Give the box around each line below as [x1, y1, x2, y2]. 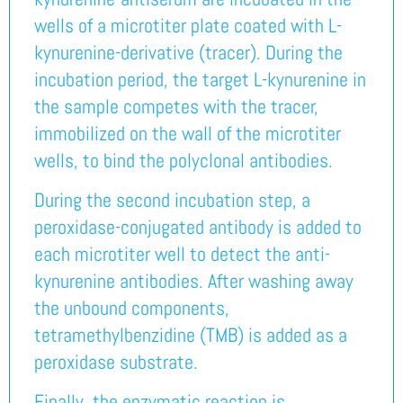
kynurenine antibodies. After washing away [33, 267, 354, 293]
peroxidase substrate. [33, 348, 198, 374]
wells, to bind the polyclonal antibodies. [33, 147, 333, 173]
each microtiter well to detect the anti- [33, 240, 330, 266]
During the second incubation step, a [33, 186, 310, 212]
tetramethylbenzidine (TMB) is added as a [33, 321, 347, 347]
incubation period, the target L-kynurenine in [33, 66, 366, 92]
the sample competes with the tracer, [33, 93, 318, 119]
